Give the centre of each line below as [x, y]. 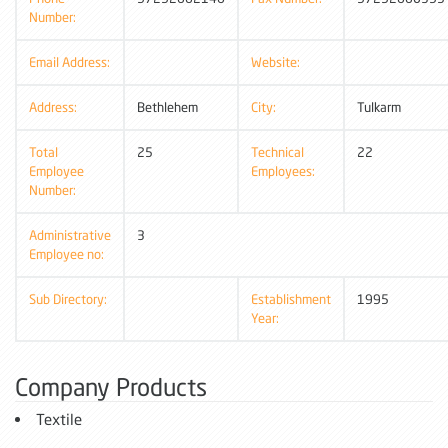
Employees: [283, 170]
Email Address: [69, 61]
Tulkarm [379, 106]
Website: [275, 61]
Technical [277, 151]
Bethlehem [167, 106]
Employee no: [66, 253]
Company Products [111, 386]
